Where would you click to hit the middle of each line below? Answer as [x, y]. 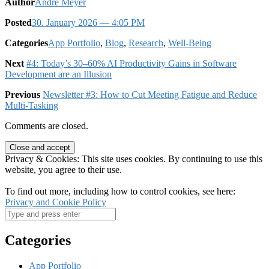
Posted [18, 22]
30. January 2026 [65, 22]
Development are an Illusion [58, 74]
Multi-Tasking [32, 105]
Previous [23, 94]
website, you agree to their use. [63, 169]
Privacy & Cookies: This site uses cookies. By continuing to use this [134, 159]
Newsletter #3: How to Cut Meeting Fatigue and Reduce [150, 94]
